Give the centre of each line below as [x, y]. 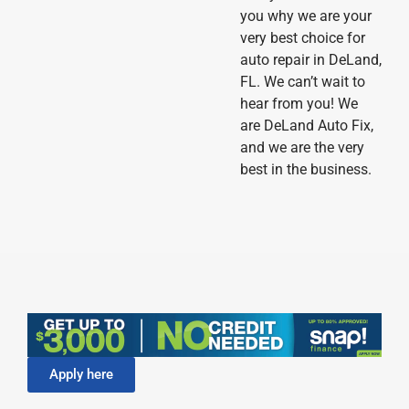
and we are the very [302, 148]
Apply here [81, 374]
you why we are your [305, 16]
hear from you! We [299, 104]
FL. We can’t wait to [302, 82]
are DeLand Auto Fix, [306, 126]
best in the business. [305, 170]
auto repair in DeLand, [310, 60]
